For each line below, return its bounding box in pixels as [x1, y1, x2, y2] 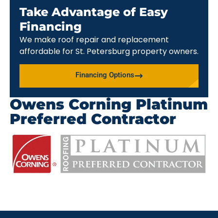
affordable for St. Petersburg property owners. [19, 45, 199, 57]
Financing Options [75, 71, 134, 80]
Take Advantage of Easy [19, 4, 168, 19]
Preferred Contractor [10, 110, 176, 128]
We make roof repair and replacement [19, 34, 169, 45]
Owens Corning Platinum [10, 95, 208, 114]
